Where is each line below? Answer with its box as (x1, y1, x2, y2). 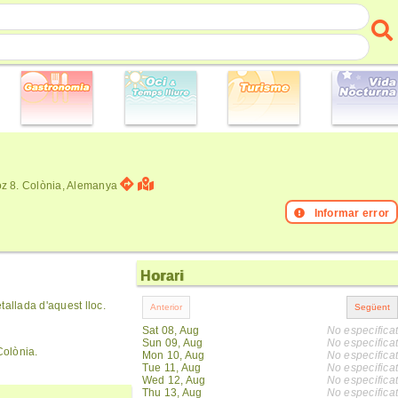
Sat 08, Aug (142, 324, 200, 337)
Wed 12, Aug (142, 374, 206, 386)
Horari (140, 268, 184, 283)
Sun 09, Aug (142, 337, 203, 349)
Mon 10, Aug (142, 349, 205, 362)
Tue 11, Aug (142, 362, 202, 374)
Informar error (314, 207, 389, 219)
